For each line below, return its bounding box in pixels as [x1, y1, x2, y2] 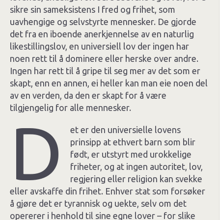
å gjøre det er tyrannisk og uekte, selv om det [10, 198, 187, 208]
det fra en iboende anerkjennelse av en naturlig [10, 29, 194, 39]
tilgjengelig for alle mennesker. [10, 103, 131, 112]
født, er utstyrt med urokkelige [70, 149, 192, 159]
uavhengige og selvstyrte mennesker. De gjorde [10, 17, 196, 27]
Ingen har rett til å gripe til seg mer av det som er [10, 66, 200, 76]
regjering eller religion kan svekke [70, 174, 203, 184]
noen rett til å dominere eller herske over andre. [10, 54, 198, 63]
